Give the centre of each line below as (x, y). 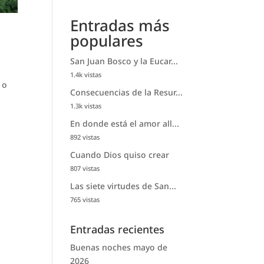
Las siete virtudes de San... (123, 186)
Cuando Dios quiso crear (120, 154)
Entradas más (120, 25)
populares (107, 40)
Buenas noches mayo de (119, 247)
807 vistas (85, 168)
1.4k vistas (86, 74)
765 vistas (85, 199)
